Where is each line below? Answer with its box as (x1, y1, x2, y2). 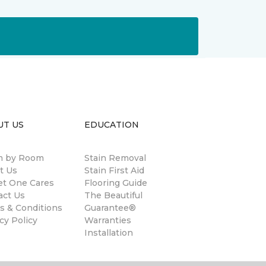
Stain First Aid (84, 165, 144, 176)
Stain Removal (84, 153, 146, 163)
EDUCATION (84, 119, 139, 130)
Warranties (84, 215, 131, 226)
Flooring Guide (84, 178, 147, 188)
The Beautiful (84, 190, 142, 201)
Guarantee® (84, 202, 136, 213)
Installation (84, 227, 133, 238)
